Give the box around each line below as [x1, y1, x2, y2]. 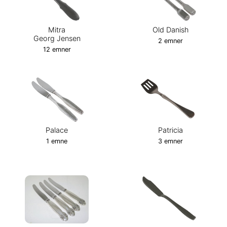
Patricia [158, 125, 183, 134]
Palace [46, 125, 68, 134]
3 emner [158, 137, 183, 145]
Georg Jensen [33, 33, 81, 43]
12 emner [43, 45, 71, 53]
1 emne [46, 137, 67, 145]
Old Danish [152, 25, 188, 34]
